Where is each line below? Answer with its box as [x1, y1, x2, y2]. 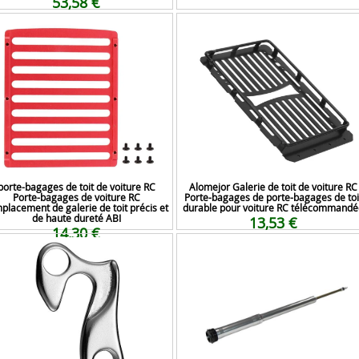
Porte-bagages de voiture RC [12, 191, 140, 204]
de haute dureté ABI [31, 212, 121, 224]
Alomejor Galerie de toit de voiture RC [189, 180, 357, 193]
